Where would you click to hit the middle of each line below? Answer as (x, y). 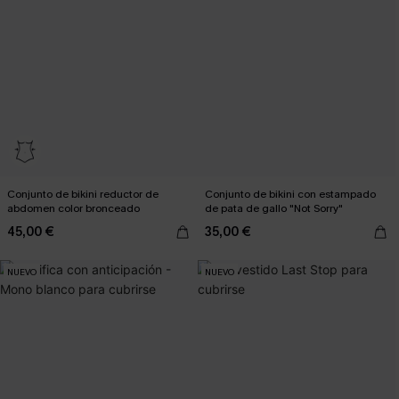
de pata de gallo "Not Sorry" (274, 208)
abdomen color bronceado (73, 208)
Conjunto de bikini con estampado (290, 194)
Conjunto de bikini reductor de (83, 194)
